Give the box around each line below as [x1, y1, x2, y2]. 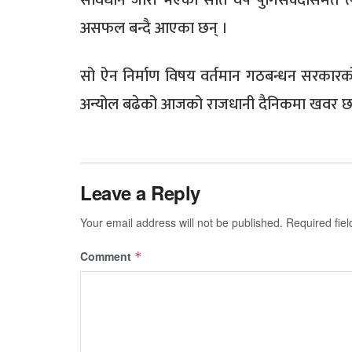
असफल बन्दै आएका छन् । [80, 15, 228, 42]
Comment [80, 248, 134, 265]
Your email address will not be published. [80, 214, 283, 231]
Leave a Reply [80, 179, 200, 207]
